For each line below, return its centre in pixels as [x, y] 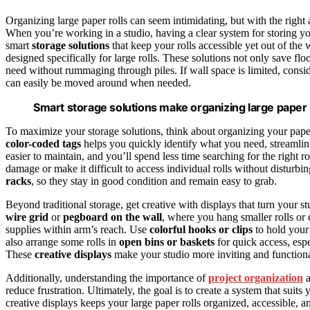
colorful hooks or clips [201, 230]
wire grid [27, 217]
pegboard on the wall [112, 217]
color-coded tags [43, 144]
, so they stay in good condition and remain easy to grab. [154, 181]
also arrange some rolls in [62, 242]
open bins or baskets [167, 242]
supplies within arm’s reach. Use [77, 230]
